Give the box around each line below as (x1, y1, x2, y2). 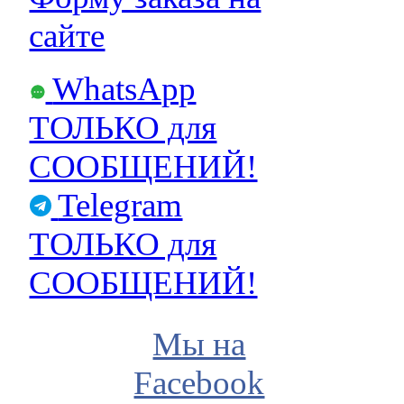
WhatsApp (52, 70, 197, 107)
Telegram (58, 187, 183, 224)
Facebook (133, 364, 265, 401)
